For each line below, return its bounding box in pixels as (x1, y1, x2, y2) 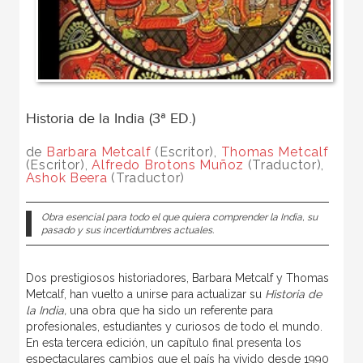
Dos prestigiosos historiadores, (25, 271, 192, 284)
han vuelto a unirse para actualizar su (66, 287, 265, 301)
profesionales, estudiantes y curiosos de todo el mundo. (25, 319, 322, 333)
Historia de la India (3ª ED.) (25, 109, 195, 127)
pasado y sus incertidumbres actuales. (41, 224, 214, 236)
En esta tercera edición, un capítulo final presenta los (25, 335, 301, 349)
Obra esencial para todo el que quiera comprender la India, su (41, 211, 318, 223)
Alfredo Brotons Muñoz (92, 156, 244, 173)
